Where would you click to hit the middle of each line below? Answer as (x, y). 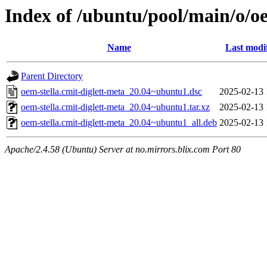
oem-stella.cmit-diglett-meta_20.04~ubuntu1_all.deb (119, 123)
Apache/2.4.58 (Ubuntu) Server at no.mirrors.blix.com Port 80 (123, 150)
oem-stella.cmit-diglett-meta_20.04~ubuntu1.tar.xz (115, 107)
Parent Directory (52, 76)
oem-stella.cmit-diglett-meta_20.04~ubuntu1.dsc (111, 92)
